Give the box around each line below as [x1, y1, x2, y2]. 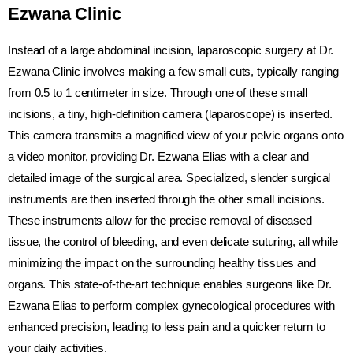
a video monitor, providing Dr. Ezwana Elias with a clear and [8, 150, 309, 164]
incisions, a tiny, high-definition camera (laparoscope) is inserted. [8, 107, 333, 121]
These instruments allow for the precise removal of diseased [8, 214, 313, 228]
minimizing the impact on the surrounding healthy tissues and [8, 256, 316, 270]
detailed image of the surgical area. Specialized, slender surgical [8, 171, 331, 185]
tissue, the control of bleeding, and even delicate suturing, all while [8, 235, 338, 249]
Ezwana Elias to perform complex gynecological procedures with [8, 299, 335, 313]
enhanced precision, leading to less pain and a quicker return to [8, 320, 325, 334]
